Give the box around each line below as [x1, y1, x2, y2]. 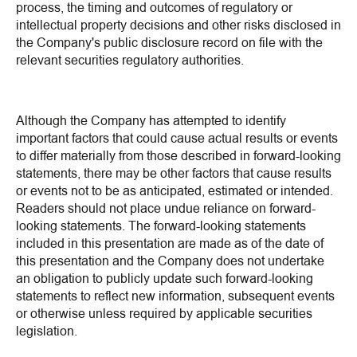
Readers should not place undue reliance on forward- [16, 200, 316, 218]
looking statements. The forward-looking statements [16, 218, 306, 235]
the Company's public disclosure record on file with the [16, 34, 323, 52]
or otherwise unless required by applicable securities [16, 305, 312, 323]
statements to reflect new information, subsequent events [16, 288, 335, 305]
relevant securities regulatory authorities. [16, 52, 244, 69]
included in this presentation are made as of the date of [16, 235, 324, 253]
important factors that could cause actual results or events [16, 130, 338, 147]
